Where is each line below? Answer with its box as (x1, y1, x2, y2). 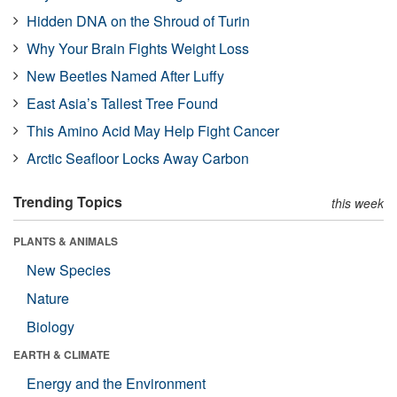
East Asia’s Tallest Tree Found (27, 92, 218, 113)
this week (331, 193, 384, 212)
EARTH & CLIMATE (13, 346, 110, 362)
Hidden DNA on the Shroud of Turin (27, 10, 250, 31)
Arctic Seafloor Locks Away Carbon (27, 147, 249, 168)
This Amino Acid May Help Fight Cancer (27, 120, 279, 141)
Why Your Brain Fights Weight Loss (27, 37, 249, 58)
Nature (27, 287, 69, 308)
